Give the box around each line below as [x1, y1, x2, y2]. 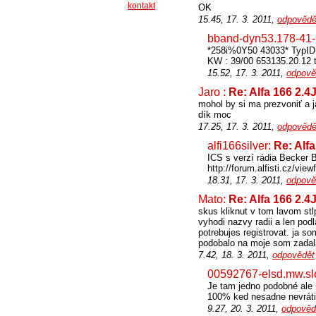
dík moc [198, 109, 231, 120]
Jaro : [198, 86, 229, 98]
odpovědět [272, 250, 315, 260]
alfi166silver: [207, 140, 274, 152]
